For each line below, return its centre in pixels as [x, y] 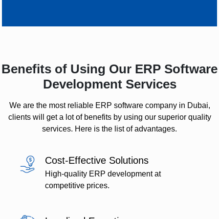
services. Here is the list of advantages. [109, 129]
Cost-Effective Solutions [97, 161]
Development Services [109, 84]
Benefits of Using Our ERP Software [109, 69]
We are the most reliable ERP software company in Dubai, [109, 106]
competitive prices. [77, 186]
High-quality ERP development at [103, 174]
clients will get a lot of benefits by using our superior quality [109, 117]
